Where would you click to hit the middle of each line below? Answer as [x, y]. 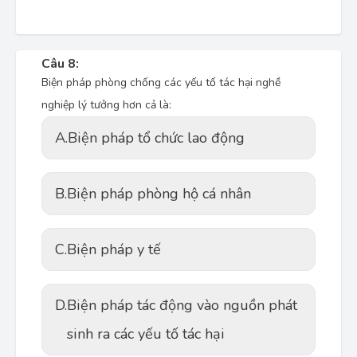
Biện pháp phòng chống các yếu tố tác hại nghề [161, 82]
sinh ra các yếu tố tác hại [146, 334]
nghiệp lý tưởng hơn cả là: [106, 105]
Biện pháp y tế [114, 249]
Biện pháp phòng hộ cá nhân [159, 194]
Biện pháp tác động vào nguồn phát [182, 305]
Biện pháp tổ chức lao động [156, 138]
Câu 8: [60, 64]
